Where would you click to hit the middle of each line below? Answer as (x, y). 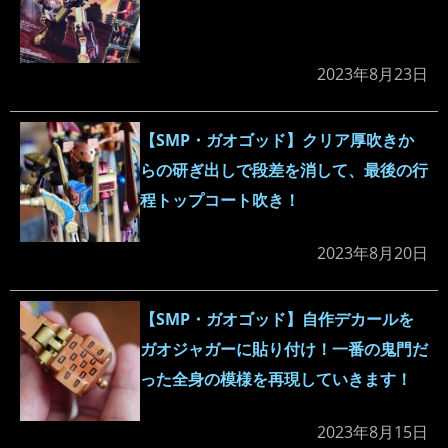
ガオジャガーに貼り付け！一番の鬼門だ (284, 349)
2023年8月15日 (372, 432)
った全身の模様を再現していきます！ (276, 379)
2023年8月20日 (372, 253)
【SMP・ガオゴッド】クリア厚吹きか (277, 140)
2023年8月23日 (372, 74)
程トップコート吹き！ (220, 200)
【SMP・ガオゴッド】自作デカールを (277, 319)
